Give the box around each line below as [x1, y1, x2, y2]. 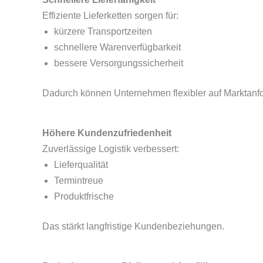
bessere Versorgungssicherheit [54, 58, 183, 68]
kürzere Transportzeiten [54, 26, 152, 36]
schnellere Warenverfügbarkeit [54, 42, 181, 52]
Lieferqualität [54, 160, 108, 170]
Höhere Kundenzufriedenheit [42, 128, 171, 138]
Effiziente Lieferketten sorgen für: [42, 11, 178, 21]
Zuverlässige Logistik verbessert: [42, 144, 179, 154]
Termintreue [54, 176, 103, 186]
